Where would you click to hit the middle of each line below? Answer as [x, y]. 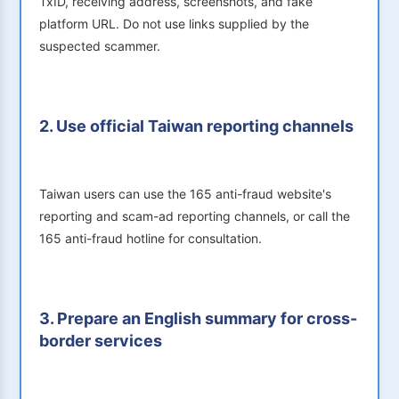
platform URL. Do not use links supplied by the [174, 24]
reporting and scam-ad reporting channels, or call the [195, 216]
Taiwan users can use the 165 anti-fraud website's [185, 194]
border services [101, 341]
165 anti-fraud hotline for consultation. [151, 239]
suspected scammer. [100, 46]
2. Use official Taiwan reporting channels [196, 126]
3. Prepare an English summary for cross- [198, 319]
